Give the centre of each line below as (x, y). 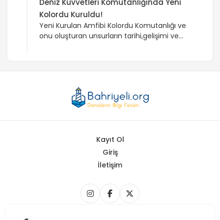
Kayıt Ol (110, 139)
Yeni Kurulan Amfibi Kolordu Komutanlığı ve (113, 26)
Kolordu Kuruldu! (71, 14)
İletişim (110, 165)
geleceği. (55, 46)
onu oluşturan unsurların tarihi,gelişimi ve (109, 36)
